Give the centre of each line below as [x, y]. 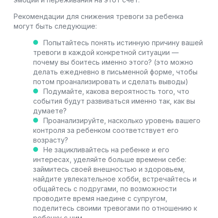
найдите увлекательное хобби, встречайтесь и [115, 179]
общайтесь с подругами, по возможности [105, 188]
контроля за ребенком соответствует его [106, 130]
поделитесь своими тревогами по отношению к [115, 208]
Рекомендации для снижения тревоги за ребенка [99, 16]
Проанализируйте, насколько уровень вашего [122, 120]
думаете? [50, 110]
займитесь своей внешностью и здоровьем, [109, 169]
